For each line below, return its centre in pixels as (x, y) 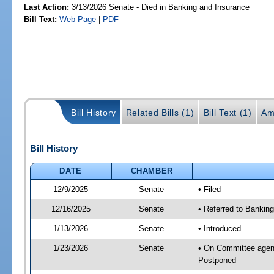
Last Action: (47, 7)
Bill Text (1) (228, 112)
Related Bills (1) (160, 112)
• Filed (209, 189)
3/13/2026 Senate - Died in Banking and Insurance (160, 7)
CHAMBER (152, 171)
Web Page (78, 19)
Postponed (217, 260)
